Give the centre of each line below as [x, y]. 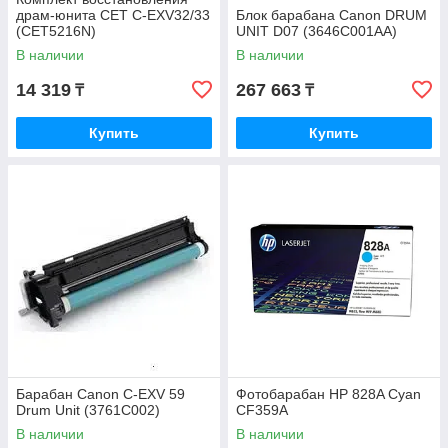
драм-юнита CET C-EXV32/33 [113, 15]
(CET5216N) [56, 31]
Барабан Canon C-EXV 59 [100, 394]
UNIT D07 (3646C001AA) [316, 31]
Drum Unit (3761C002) [88, 410]
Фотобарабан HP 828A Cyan [328, 394]
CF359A [262, 410]
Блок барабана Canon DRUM [331, 15]
